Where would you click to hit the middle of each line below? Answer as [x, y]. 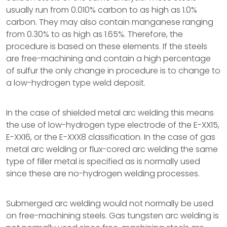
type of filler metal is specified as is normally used [103, 161]
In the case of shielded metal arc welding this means [110, 113]
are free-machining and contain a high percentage [108, 59]
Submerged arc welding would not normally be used [110, 203]
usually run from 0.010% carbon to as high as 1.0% [102, 10]
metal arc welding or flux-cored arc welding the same [112, 149]
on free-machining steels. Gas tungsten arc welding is [112, 216]
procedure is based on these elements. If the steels [107, 46]
